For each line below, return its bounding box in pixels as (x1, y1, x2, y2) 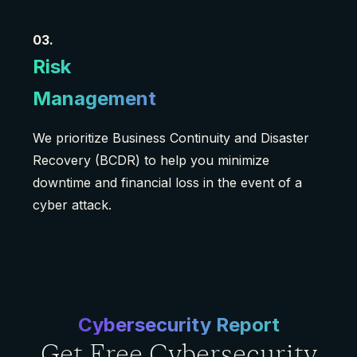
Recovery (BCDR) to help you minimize (33, 152, 269, 169)
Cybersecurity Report (77, 313, 280, 337)
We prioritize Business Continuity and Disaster (33, 130, 309, 147)
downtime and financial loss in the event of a (33, 175, 302, 191)
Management (33, 87, 156, 111)
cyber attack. (33, 197, 112, 214)
